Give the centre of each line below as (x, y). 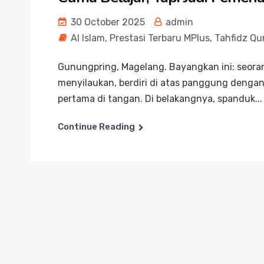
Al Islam (88, 38)
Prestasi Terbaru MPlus (160, 38)
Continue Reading (96, 126)
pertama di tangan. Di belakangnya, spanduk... (160, 98)
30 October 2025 (107, 22)
